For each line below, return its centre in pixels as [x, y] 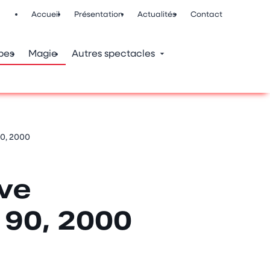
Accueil [45, 15]
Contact [206, 15]
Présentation [98, 15]
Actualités [156, 15]
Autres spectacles [113, 54]
